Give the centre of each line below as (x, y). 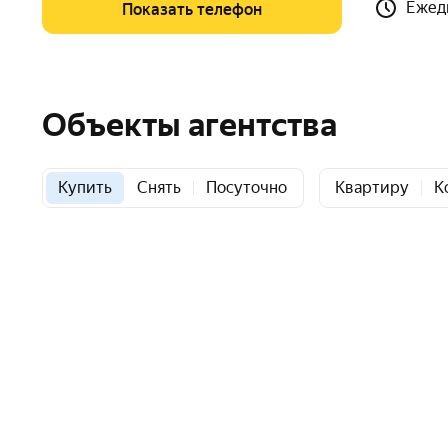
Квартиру (372, 187)
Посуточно (246, 187)
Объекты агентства (189, 125)
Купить (85, 187)
